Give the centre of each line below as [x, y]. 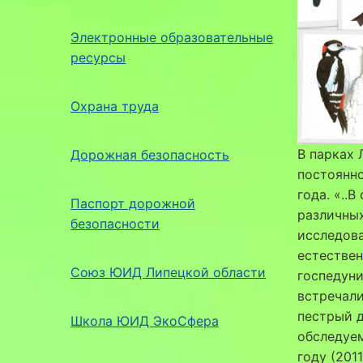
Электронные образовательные [172, 37]
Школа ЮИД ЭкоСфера [145, 320]
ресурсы [98, 57]
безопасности [115, 223]
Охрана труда [115, 106]
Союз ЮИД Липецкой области [168, 272]
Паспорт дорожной [133, 203]
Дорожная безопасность [150, 154]
